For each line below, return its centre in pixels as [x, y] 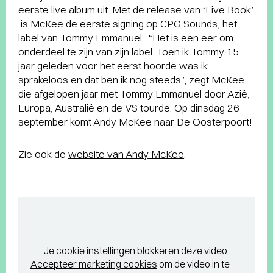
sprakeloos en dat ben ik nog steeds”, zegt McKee [131, 80]
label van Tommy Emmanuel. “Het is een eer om [126, 37]
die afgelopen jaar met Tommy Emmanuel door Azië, [134, 94]
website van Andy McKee [126, 154]
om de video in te [193, 264]
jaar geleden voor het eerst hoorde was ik [113, 66]
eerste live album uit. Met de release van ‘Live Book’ [136, 9]
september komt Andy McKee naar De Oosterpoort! [135, 122]
